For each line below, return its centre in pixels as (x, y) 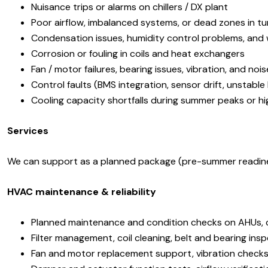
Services (28, 130)
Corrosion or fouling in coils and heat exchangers (138, 53)
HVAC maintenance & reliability (82, 191)
